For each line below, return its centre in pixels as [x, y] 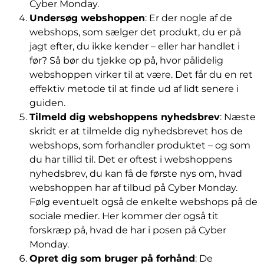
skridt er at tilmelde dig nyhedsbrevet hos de [136, 131]
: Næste [238, 117]
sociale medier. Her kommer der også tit [124, 216]
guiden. [47, 103]
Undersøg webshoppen [87, 18]
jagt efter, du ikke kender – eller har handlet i [135, 47]
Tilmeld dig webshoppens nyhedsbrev [125, 117]
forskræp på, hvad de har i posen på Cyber [128, 230]
